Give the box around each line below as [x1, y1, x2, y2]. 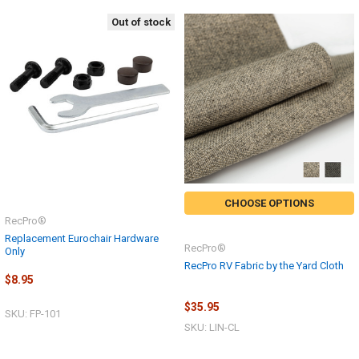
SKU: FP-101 [5, 307, 61, 320]
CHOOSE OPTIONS [224, 197, 314, 210]
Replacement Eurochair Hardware [5, 232, 159, 245]
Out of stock [111, 15, 171, 28]
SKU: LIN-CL [184, 321, 240, 333]
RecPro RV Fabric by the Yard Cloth [184, 260, 344, 272]
